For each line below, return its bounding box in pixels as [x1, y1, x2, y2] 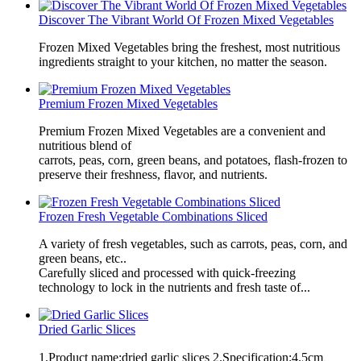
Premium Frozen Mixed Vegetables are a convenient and [39, 123, 326, 138]
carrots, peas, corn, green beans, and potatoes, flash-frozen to [39, 152, 347, 167]
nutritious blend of [39, 138, 131, 152]
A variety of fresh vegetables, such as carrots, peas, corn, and [39, 236, 347, 251]
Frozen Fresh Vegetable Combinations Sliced [39, 209, 268, 223]
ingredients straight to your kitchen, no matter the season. [39, 54, 327, 68]
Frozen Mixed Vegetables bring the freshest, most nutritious [39, 39, 340, 54]
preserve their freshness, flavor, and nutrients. [39, 167, 268, 181]
